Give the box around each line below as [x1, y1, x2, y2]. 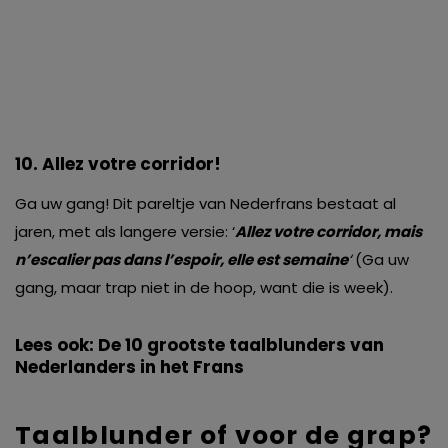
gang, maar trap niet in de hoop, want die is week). [15, 277, 393, 299]
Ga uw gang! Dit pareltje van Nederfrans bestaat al [15, 193, 396, 215]
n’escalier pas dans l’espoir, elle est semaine [15, 249, 348, 271]
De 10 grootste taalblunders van [98, 333, 384, 358]
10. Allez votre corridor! [15, 152, 221, 177]
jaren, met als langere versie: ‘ [15, 221, 235, 243]
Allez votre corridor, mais [235, 221, 422, 243]
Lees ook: [15, 333, 98, 358]
